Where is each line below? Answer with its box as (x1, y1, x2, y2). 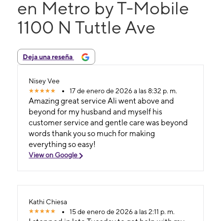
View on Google (29, 151, 79, 159)
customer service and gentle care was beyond (29, 118, 188, 128)
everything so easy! (29, 140, 96, 149)
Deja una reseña (23, 52, 74, 61)
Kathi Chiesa (29, 197, 68, 206)
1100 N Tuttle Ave (17, 16, 155, 37)
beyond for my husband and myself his (29, 107, 163, 117)
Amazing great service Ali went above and (29, 96, 175, 106)
